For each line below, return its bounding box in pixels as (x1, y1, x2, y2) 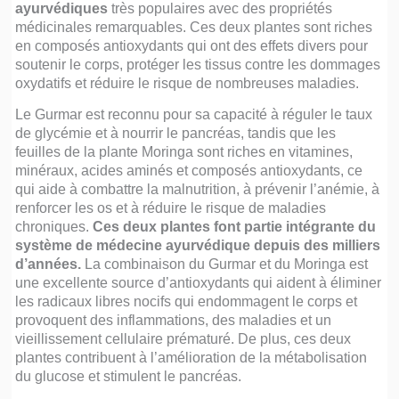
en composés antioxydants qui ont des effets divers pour (15, 37, 369, 54)
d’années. (15, 256, 85, 273)
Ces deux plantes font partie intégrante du (93, 218, 377, 235)
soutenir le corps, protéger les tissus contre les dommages (15, 56, 381, 73)
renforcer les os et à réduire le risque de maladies (15, 199, 327, 216)
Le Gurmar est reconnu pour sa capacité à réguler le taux (15, 106, 373, 123)
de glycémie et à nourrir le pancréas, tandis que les (15, 125, 337, 142)
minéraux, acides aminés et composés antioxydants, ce (15, 162, 363, 179)
